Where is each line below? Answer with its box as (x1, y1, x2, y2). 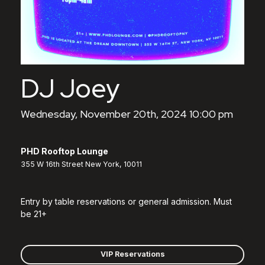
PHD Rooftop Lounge (21, 146, 108, 156)
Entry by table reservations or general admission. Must (21, 196, 232, 206)
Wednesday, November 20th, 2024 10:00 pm (21, 106, 233, 121)
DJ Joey (21, 70, 119, 105)
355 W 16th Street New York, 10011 (21, 159, 142, 169)
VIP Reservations (100, 249, 165, 258)
